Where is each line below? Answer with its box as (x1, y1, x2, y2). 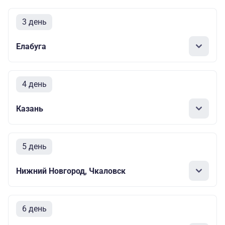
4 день (22, 79, 47, 89)
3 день (22, 17, 47, 27)
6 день (22, 204, 47, 214)
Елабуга (16, 41, 46, 51)
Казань (16, 103, 43, 114)
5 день (22, 142, 47, 152)
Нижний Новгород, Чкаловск (16, 166, 126, 176)
